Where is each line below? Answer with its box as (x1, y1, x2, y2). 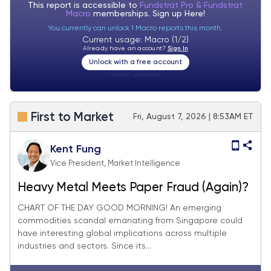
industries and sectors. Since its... (18, 242, 151, 250)
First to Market (31, 111, 114, 124)
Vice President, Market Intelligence (50, 160, 180, 168)
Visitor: (110, 71, 134, 77)
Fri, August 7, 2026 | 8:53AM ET (132, 113, 253, 121)
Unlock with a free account (88, 58, 182, 66)
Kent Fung (50, 144, 101, 155)
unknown (133, 71, 160, 77)
